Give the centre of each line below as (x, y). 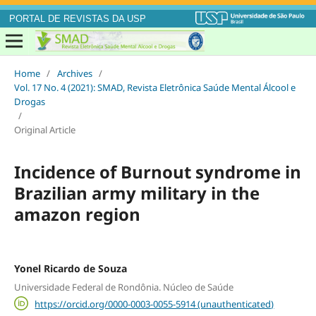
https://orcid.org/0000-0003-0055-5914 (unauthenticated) (154, 304)
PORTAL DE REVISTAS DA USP (77, 19)
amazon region (77, 214)
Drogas (29, 102)
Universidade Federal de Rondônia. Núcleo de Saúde (123, 287)
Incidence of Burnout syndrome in (157, 172)
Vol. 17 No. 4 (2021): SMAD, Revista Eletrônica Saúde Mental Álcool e (154, 88)
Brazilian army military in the (136, 193)
